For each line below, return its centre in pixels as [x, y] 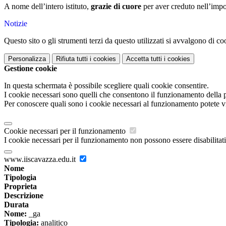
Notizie [16, 24]
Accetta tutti [144, 59]
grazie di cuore [116, 7]
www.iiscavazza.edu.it [41, 159]
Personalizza [27, 59]
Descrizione [24, 196]
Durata [16, 205]
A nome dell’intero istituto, [47, 7]
